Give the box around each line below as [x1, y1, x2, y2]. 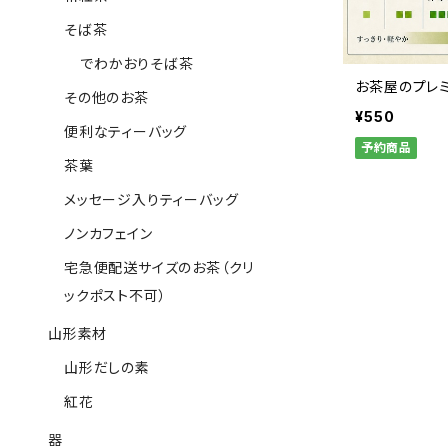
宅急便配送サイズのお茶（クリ [64, 259, 255, 276]
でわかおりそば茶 [80, 55, 194, 72]
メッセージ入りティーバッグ [64, 191, 239, 208]
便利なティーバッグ [64, 123, 188, 140]
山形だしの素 [64, 359, 150, 376]
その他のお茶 [64, 89, 149, 106]
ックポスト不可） [64, 287, 167, 304]
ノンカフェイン [64, 225, 153, 242]
